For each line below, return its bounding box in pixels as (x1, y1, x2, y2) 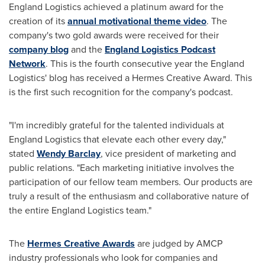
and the (69, 43, 105, 56)
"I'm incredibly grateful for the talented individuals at (9, 118, 224, 132)
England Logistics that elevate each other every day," (9, 132, 226, 146)
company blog (9, 43, 69, 56)
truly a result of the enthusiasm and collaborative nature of (9, 189, 249, 203)
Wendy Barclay (37, 147, 101, 160)
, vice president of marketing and (101, 147, 236, 160)
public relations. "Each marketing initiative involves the (9, 161, 234, 174)
